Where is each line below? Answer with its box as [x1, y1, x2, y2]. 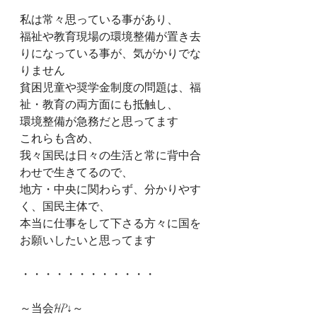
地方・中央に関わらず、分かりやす [20, 183, 201, 196]
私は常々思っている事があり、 [20, 13, 178, 26]
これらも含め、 [20, 132, 99, 145]
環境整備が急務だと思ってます [20, 115, 178, 128]
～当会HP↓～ [20, 301, 83, 315]
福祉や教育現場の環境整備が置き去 [20, 30, 201, 43]
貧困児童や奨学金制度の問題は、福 [20, 81, 201, 94]
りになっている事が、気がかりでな [20, 47, 201, 60]
